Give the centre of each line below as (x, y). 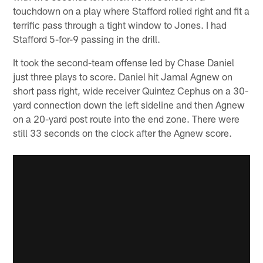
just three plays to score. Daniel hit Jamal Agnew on (123, 76)
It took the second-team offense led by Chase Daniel (124, 62)
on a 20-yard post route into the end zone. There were (127, 118)
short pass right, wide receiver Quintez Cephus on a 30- (131, 90)
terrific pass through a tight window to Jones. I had (120, 24)
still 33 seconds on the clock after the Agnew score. (123, 132)
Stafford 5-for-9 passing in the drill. (87, 38)
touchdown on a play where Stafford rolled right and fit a (131, 10)
